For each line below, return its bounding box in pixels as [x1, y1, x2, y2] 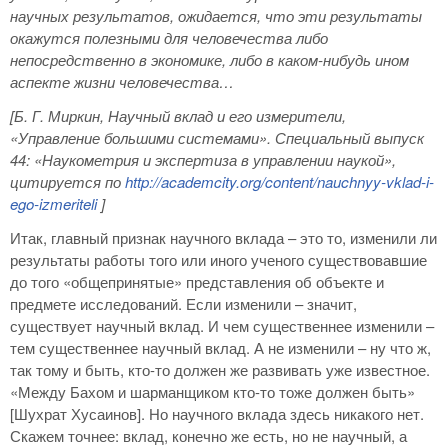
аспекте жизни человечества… [10, 71, 234, 92]
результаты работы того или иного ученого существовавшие [10, 249, 427, 270]
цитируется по [10, 171, 125, 192]
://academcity [149, 171, 236, 192]
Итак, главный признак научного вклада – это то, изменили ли [10, 227, 437, 248]
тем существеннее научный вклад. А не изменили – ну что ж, [10, 337, 431, 358]
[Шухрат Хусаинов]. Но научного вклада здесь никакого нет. [10, 403, 424, 424]
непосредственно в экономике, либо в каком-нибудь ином [10, 49, 409, 70]
